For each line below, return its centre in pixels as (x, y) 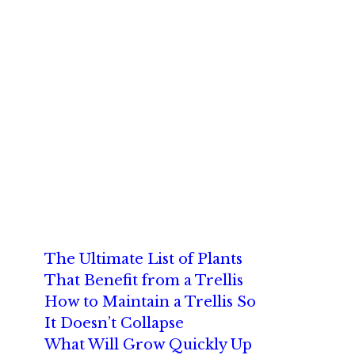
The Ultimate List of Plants (143, 259)
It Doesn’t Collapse (114, 323)
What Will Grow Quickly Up (148, 345)
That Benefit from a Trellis (144, 281)
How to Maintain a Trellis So (150, 302)
